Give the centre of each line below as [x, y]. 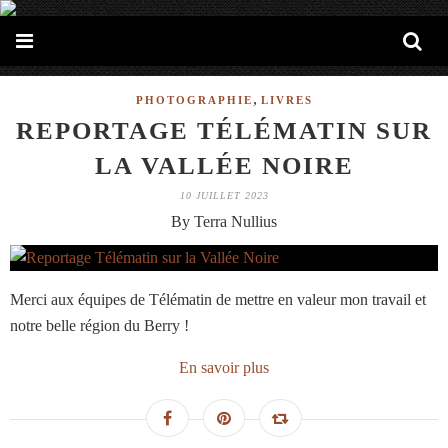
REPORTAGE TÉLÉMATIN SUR [224, 130]
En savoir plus [224, 367]
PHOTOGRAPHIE [194, 100]
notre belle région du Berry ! [99, 325]
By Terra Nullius [224, 221]
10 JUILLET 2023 [224, 195]
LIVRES [286, 100]
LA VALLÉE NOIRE [224, 165]
